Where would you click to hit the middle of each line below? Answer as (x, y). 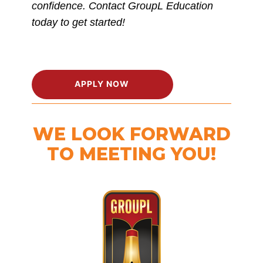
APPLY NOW (102, 84)
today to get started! (78, 22)
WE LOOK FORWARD (131, 134)
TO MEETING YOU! (131, 154)
